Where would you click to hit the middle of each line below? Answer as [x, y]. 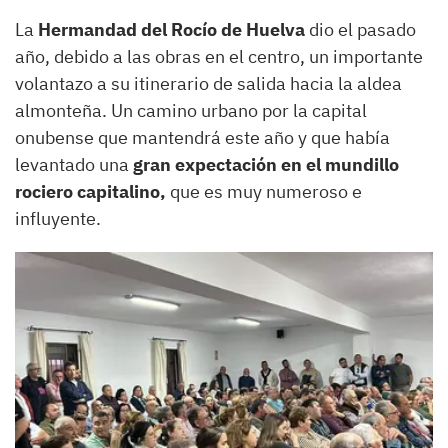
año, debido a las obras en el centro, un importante [219, 57]
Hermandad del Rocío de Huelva [171, 30]
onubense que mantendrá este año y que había [202, 138]
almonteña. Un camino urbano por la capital [191, 111]
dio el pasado [360, 30]
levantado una [72, 165]
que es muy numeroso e [266, 192]
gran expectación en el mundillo [264, 165]
